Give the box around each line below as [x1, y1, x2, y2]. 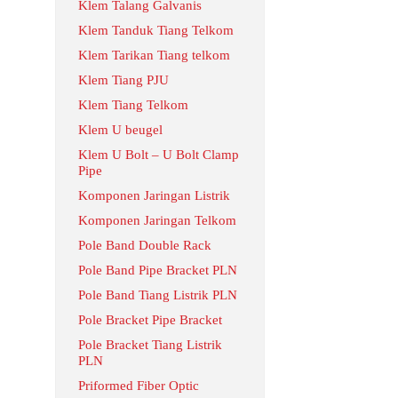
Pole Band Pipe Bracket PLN [78, 263, 237, 277]
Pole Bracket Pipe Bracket [78, 313, 222, 327]
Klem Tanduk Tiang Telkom [78, 23, 234, 37]
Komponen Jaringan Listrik [78, 188, 230, 203]
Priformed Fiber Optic [78, 378, 199, 393]
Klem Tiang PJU [78, 73, 169, 87]
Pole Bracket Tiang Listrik [78, 338, 222, 352]
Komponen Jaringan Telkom [78, 213, 236, 227]
